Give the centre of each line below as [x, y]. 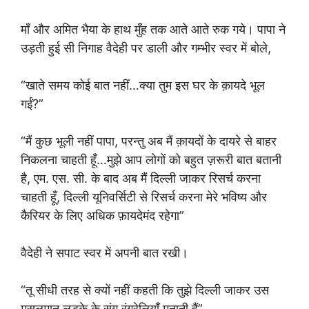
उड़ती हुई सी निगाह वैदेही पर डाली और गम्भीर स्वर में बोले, [146, 48]
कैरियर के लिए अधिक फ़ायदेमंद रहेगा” [102, 216]
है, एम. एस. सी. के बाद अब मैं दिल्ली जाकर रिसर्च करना [141, 178]
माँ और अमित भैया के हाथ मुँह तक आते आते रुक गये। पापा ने [153, 29]
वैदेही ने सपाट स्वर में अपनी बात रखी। [104, 253]
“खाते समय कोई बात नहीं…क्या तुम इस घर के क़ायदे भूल [143, 85]
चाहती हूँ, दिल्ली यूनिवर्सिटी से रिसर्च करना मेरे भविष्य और [144, 197]
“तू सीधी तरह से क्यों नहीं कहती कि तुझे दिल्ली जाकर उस [145, 290]
